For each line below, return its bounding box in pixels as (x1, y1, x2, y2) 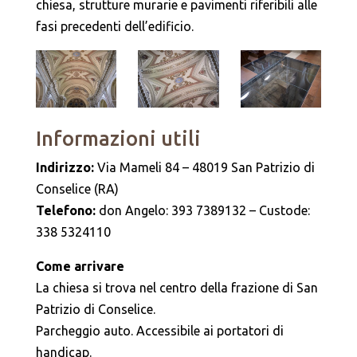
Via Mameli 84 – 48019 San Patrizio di (96, 159, 315, 175)
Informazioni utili (35, 127, 201, 150)
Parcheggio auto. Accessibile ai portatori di (35, 323, 284, 338)
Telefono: (35, 202, 99, 218)
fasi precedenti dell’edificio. (35, 19, 194, 33)
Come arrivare (35, 258, 124, 273)
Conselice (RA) (35, 181, 119, 196)
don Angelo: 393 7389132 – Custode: (98, 202, 310, 218)
